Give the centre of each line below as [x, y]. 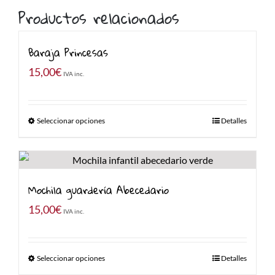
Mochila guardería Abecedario [99, 190]
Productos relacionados [99, 17]
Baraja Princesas [68, 52]
